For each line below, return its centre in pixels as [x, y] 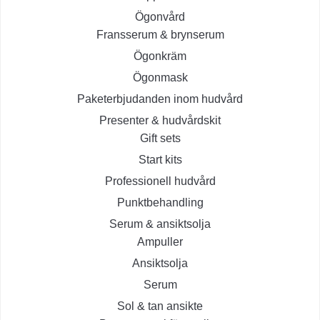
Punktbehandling [160, 203]
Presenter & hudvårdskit [160, 121]
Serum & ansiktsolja [160, 224]
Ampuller [160, 242]
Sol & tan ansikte [160, 306]
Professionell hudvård [160, 181]
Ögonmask [160, 78]
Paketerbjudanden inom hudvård [160, 99]
